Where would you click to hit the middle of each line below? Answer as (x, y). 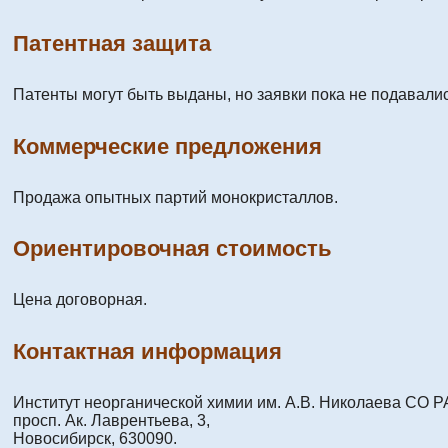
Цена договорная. (80, 300)
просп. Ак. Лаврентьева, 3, (111, 420)
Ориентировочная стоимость (172, 249)
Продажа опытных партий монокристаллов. (175, 197)
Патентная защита (112, 44)
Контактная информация (147, 351)
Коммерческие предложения (167, 146)
